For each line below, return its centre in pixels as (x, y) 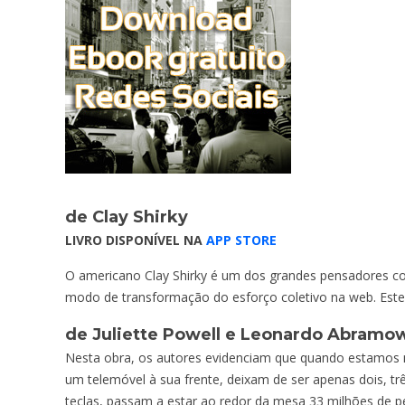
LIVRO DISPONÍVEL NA (136, 240)
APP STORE (241, 240)
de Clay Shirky (127, 217)
